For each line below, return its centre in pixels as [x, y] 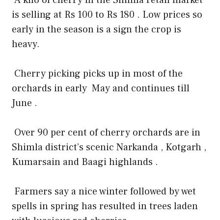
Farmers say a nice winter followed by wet [105, 191]
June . [25, 103]
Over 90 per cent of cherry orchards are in [107, 132]
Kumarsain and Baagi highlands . [85, 162]
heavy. [26, 44]
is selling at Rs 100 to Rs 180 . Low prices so [107, 14]
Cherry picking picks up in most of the [98, 73]
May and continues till [141, 88]
